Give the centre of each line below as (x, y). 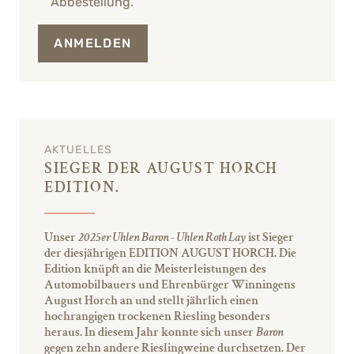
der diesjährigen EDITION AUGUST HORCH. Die (170, 253)
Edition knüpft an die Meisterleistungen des (155, 269)
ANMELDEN (93, 43)
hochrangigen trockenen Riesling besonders (157, 316)
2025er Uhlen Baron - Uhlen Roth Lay (162, 237)
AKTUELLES (79, 149)
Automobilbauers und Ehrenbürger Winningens (170, 284)
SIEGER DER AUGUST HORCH (161, 168)
